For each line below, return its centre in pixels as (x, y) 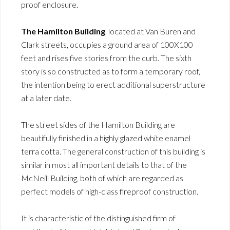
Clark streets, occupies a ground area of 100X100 (107, 44)
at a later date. (46, 98)
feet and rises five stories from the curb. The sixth (106, 57)
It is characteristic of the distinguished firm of (98, 218)
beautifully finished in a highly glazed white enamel (106, 138)
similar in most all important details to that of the (104, 164)
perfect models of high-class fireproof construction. (110, 191)
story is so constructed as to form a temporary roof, (111, 71)
